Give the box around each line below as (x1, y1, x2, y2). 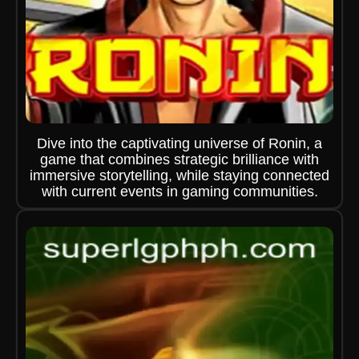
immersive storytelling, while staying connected (30, 167, 329, 184)
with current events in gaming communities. (41, 184, 318, 200)
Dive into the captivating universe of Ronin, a (37, 135, 322, 151)
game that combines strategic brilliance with (40, 151, 319, 167)
